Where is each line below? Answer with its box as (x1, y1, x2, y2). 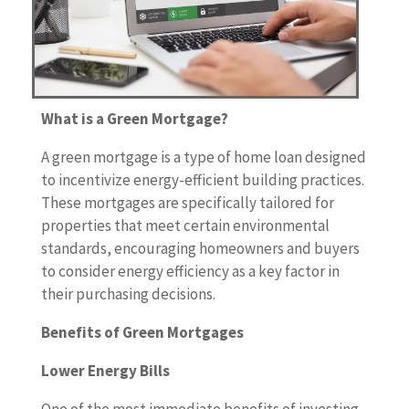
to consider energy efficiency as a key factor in (40, 261, 340, 282)
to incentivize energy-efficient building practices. (40, 170, 364, 191)
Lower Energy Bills (40, 361, 170, 382)
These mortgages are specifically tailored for (40, 193, 334, 214)
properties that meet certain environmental (40, 215, 330, 236)
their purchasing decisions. (40, 284, 215, 305)
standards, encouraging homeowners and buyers (40, 238, 360, 259)
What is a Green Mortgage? (40, 109, 228, 130)
